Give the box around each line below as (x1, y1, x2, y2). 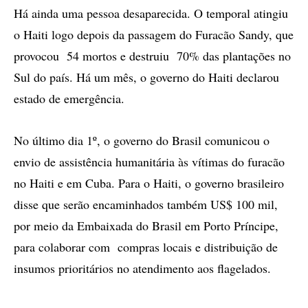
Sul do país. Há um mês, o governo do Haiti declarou (14, 69, 279, 85)
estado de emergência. (14, 90, 124, 107)
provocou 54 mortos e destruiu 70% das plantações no (14, 47, 291, 64)
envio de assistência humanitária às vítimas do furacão (14, 153, 285, 170)
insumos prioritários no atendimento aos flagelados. (14, 260, 271, 276)
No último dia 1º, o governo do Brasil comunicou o (14, 132, 269, 148)
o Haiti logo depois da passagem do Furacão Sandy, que (14, 26, 294, 43)
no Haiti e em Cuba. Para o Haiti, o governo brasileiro (14, 175, 284, 191)
